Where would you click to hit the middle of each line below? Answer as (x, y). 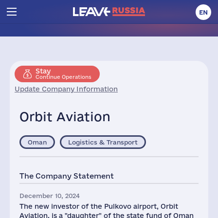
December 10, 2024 (50, 196)
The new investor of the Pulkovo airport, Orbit (99, 206)
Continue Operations (64, 77)
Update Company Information (66, 89)
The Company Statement (67, 176)
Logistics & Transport (103, 142)
